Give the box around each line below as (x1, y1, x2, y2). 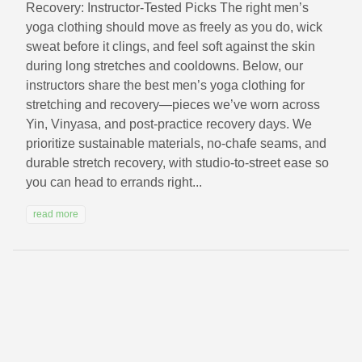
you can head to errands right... (26, 175, 202, 190)
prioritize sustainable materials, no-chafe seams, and (26, 137, 326, 151)
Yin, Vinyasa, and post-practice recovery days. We (26, 117, 312, 132)
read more (33, 208, 78, 221)
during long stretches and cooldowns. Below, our (26, 59, 303, 74)
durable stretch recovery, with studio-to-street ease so (26, 156, 329, 170)
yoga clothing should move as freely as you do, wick (26, 20, 322, 35)
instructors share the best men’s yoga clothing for (26, 78, 305, 93)
